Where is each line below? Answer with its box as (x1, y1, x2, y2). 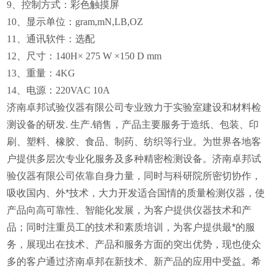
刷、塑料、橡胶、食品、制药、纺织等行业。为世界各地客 (7, 136, 262, 147)
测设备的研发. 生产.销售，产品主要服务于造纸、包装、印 (7, 119, 259, 130)
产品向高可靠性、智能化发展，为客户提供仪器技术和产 (7, 204, 252, 215)
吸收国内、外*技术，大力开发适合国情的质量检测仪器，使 (7, 187, 265, 198)
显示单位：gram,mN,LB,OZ (26, 16, 144, 27)
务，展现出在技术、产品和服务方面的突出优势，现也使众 (7, 239, 262, 250)
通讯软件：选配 (26, 33, 95, 44)
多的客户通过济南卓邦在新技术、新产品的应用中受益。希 (7, 256, 262, 267)
